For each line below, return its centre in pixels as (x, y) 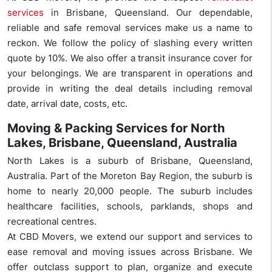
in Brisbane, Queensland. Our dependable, (148, 13)
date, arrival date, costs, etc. (67, 104)
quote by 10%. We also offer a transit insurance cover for (130, 58)
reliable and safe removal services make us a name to (130, 28)
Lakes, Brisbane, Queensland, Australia (122, 143)
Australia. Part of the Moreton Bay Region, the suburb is (130, 176)
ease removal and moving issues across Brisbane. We (130, 252)
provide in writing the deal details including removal (130, 89)
